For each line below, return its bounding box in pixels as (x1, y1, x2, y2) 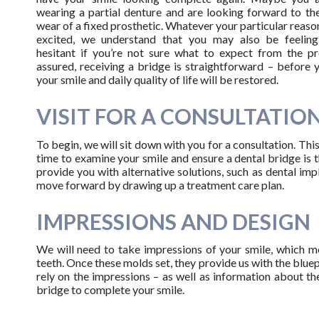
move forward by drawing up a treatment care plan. (36, 177, 284, 192)
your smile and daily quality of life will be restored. (36, 73, 278, 87)
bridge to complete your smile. (36, 282, 184, 296)
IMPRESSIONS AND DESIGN (36, 208, 310, 234)
